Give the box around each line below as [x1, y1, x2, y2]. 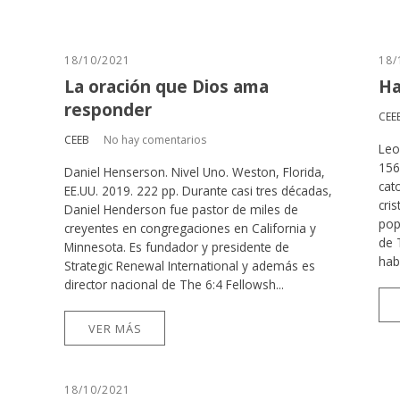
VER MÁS [87, 320, 142, 337]
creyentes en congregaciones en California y [64, 219, 316, 237]
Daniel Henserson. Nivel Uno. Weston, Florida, [64, 162, 325, 180]
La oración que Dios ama [64, 74, 269, 99]
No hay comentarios [104, 131, 206, 147]
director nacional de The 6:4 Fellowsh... [64, 275, 284, 293]
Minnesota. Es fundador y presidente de [64, 237, 289, 255]
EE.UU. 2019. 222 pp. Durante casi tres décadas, [64, 181, 332, 199]
